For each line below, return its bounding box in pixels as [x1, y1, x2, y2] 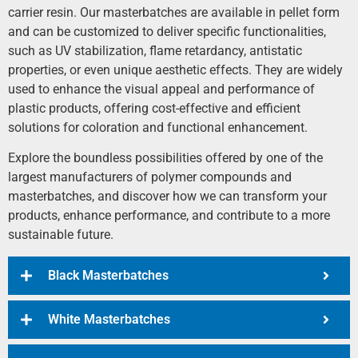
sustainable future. [8, 227, 113, 243]
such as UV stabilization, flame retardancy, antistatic [8, 43, 302, 59]
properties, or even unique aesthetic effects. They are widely [8, 62, 343, 78]
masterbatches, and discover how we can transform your [8, 189, 327, 205]
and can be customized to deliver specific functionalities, [8, 24, 326, 40]
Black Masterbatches [48, 267, 169, 283]
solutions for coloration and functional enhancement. [8, 120, 308, 136]
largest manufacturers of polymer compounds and [8, 169, 292, 185]
